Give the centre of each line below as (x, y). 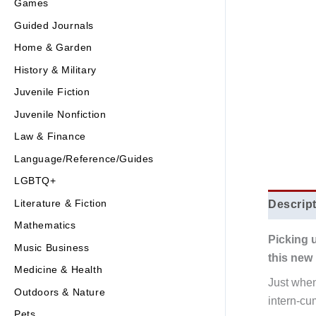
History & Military (55, 69)
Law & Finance (50, 136)
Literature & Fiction (61, 203)
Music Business (52, 247)
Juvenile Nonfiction (60, 114)
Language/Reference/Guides (84, 158)
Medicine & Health (59, 270)
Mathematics (45, 225)
